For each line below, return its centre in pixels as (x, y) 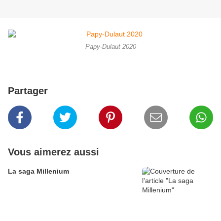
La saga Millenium (38, 171)
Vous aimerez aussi (54, 152)
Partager (28, 91)
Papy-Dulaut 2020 (110, 47)
